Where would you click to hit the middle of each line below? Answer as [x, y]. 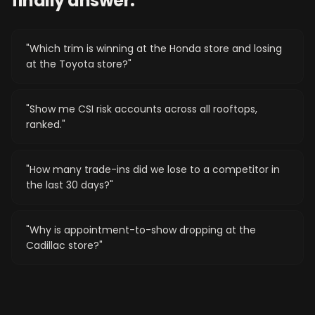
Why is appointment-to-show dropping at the [143, 230]
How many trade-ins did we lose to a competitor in [155, 169]
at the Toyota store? [77, 64]
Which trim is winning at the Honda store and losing [156, 49]
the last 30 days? [68, 185]
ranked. [44, 124]
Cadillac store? [63, 245]
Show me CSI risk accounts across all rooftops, [143, 109]
